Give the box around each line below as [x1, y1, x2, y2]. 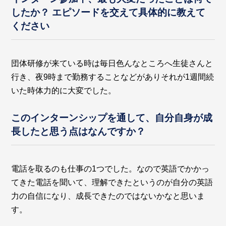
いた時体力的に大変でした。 [11, 86, 117, 95]
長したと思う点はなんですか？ [11, 126, 146, 137]
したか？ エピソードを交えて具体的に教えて [11, 7, 206, 18]
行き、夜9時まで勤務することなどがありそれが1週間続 [11, 73, 214, 82]
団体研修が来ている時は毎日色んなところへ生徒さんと [11, 59, 213, 68]
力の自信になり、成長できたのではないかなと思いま [11, 192, 205, 201]
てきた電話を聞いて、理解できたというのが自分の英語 [11, 178, 213, 187]
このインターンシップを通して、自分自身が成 [11, 112, 213, 123]
